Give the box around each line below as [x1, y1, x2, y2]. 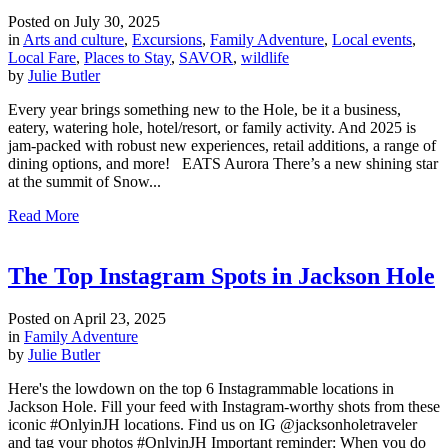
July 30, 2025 [70, 13, 160, 31]
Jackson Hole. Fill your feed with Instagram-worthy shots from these [8, 397, 440, 415]
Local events [332, 31, 412, 49]
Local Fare [8, 49, 76, 67]
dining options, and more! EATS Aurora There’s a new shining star [8, 155, 438, 173]
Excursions [132, 31, 202, 49]
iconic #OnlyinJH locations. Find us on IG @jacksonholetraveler [8, 415, 417, 433]
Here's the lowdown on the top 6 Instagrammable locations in [8, 379, 394, 397]
